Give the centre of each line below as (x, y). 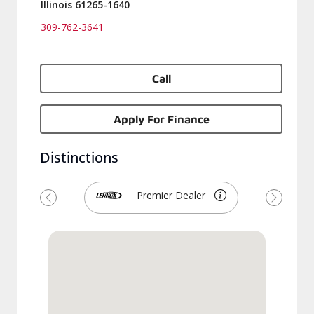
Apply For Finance (161, 119)
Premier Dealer (171, 195)
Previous (70, 204)
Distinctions (79, 157)
